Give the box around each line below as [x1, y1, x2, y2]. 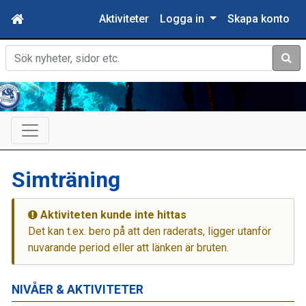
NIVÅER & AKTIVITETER [12, 282, 143, 296]
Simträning [12, 166, 120, 193]
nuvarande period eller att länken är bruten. [28, 240, 229, 254]
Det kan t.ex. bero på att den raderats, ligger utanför [28, 224, 271, 238]
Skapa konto [227, 12, 290, 25]
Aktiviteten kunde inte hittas [38, 208, 186, 221]
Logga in [160, 12, 208, 25]
